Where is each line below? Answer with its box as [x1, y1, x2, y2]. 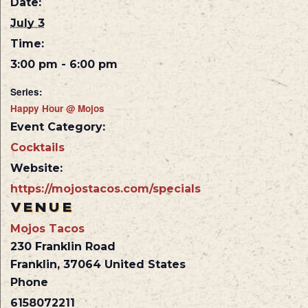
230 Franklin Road [10, 240, 115, 254]
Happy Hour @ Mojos [10, 102, 104, 115]
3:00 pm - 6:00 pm [10, 58, 118, 71]
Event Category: [10, 120, 105, 134]
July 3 [10, 16, 45, 30]
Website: [10, 162, 63, 175]
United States [104, 258, 186, 272]
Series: [10, 85, 43, 99]
